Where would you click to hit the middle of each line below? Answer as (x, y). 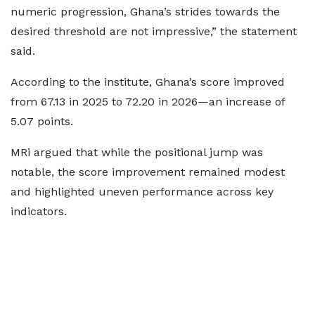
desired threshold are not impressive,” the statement (154, 31)
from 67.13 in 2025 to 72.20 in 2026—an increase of (148, 102)
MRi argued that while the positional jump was (137, 152)
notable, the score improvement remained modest (148, 172)
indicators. (39, 211)
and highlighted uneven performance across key (142, 192)
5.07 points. (42, 121)
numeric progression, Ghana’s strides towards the (145, 12)
